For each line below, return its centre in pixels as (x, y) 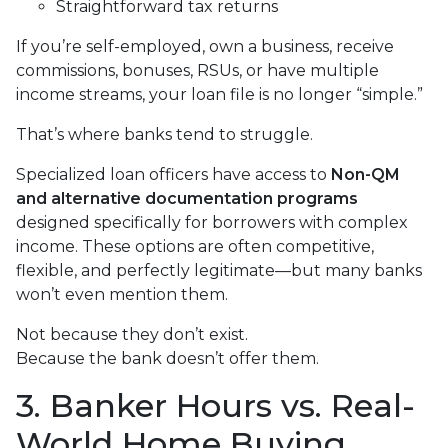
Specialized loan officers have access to (173, 175)
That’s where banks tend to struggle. (164, 135)
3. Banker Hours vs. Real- (215, 406)
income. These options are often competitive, (195, 247)
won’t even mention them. (122, 295)
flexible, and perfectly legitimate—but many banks (219, 271)
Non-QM (365, 175)
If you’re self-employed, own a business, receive (205, 47)
